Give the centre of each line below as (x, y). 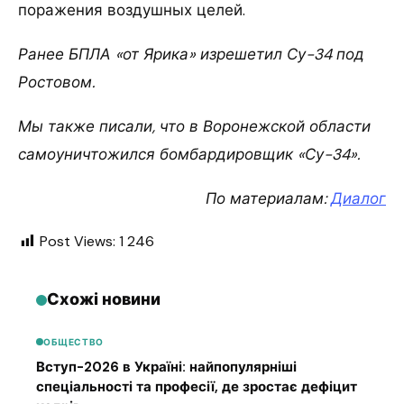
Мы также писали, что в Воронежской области (194, 127)
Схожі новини (104, 300)
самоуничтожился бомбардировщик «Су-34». (189, 155)
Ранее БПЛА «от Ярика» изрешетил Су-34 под (191, 55)
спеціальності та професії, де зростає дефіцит (197, 386)
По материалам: (268, 199)
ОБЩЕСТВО (73, 342)
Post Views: (78, 242)
